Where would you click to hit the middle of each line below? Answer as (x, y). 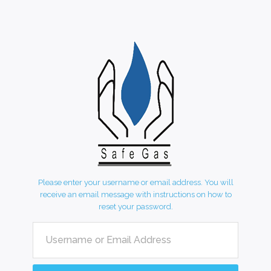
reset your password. (135, 207)
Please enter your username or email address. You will (135, 183)
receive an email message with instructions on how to (135, 195)
